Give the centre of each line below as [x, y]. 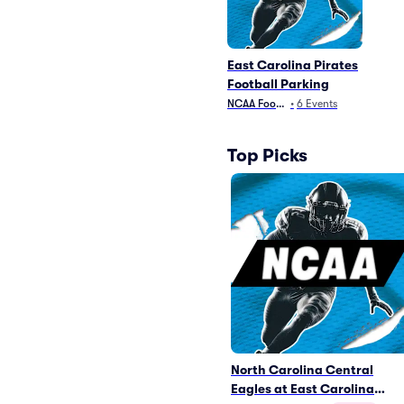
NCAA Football [262, 104]
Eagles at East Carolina [303, 389]
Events [322, 104]
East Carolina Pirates [293, 65]
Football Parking [278, 84]
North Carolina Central [302, 370]
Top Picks [267, 155]
